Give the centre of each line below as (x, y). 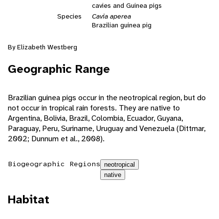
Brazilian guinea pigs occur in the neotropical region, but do (107, 98)
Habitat (29, 200)
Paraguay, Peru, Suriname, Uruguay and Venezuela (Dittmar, (107, 129)
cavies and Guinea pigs (127, 6)
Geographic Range (59, 69)
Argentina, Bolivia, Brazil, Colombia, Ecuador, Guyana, (95, 118)
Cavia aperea (111, 16)
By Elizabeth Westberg (43, 47)
